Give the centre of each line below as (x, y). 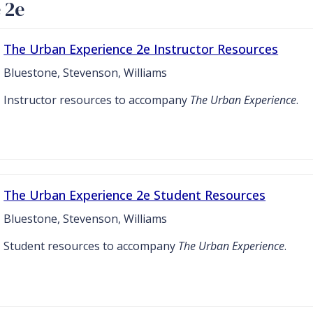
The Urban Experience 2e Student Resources (135, 195)
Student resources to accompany (91, 246)
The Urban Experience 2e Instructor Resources (141, 49)
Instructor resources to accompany (97, 100)
